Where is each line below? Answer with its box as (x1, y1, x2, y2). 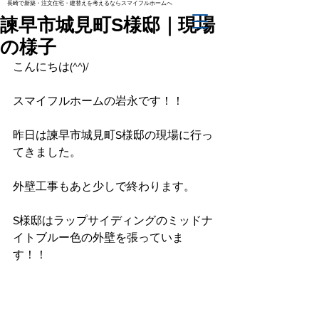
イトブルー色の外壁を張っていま (13, 231, 184, 244)
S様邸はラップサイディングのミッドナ (13, 214, 213, 226)
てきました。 (13, 146, 81, 158)
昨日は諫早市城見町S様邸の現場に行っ (13, 129, 213, 141)
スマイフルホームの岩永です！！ (13, 95, 184, 107)
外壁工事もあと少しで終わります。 (13, 180, 195, 192)
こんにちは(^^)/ (13, 61, 89, 73)
